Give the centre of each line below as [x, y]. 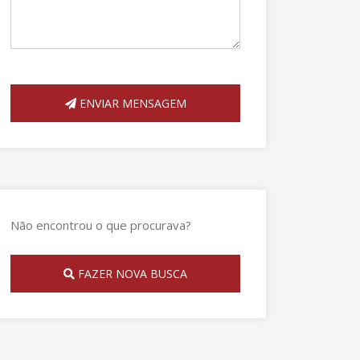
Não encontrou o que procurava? [101, 225]
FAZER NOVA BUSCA [131, 274]
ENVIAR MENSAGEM [131, 103]
